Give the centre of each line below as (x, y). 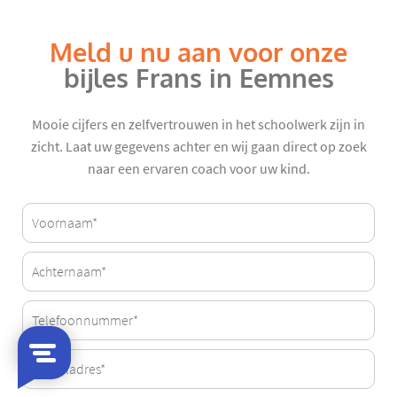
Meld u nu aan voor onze (198, 54)
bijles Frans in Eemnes (198, 79)
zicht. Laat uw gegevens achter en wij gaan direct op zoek (198, 148)
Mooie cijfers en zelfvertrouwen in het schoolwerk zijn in (198, 125)
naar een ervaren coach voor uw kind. (198, 170)
